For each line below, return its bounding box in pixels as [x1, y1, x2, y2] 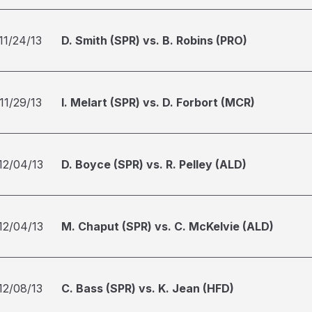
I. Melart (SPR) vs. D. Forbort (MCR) [61, 95, 255, 109]
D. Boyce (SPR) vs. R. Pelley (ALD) [61, 157, 247, 171]
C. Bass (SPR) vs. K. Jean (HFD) [61, 281, 234, 295]
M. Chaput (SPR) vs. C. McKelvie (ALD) [61, 219, 274, 233]
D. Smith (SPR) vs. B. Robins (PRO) [61, 33, 247, 47]
